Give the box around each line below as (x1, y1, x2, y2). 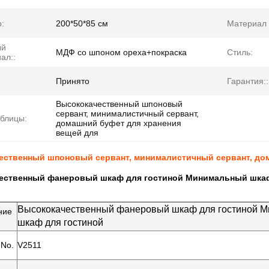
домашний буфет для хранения (56, 118, 181, 128)
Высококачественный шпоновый (56, 99, 183, 109)
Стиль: (227, 47, 253, 57)
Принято (56, 76, 89, 86)
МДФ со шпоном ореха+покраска (56, 47, 187, 57)
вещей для (56, 128, 98, 138)
